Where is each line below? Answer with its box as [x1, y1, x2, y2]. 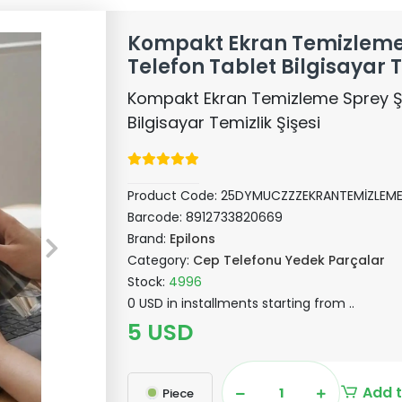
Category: [127, 251, 194, 269]
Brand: [127, 230, 170, 248]
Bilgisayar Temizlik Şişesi [127, 111, 321, 134]
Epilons [170, 230, 216, 248]
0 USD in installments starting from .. [127, 294, 355, 312]
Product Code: [127, 187, 222, 205]
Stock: [127, 273, 170, 291]
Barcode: [127, 208, 187, 226]
